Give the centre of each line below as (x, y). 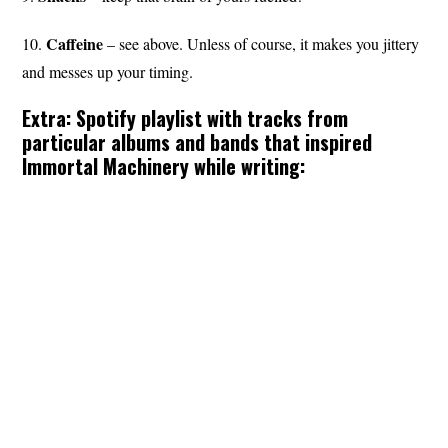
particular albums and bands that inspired (197, 142)
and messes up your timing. (108, 72)
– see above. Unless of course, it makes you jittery (261, 44)
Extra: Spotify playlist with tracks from (185, 118)
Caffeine (75, 44)
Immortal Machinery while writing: (164, 166)
